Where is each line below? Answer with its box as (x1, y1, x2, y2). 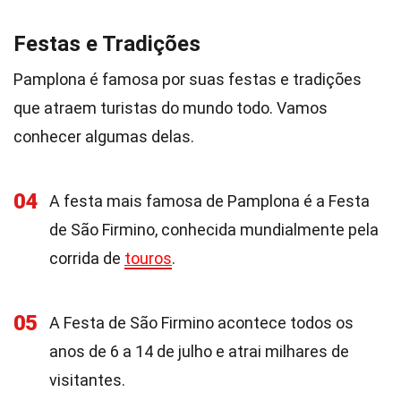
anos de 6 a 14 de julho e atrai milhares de (49, 342, 349, 361)
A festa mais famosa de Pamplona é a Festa (49, 192, 370, 210)
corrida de (49, 249, 124, 268)
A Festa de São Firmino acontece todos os (49, 313, 354, 332)
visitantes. (49, 371, 125, 389)
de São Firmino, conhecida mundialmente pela (49, 220, 379, 239)
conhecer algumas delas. (13, 127, 194, 146)
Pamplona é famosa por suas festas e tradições (13, 70, 362, 89)
